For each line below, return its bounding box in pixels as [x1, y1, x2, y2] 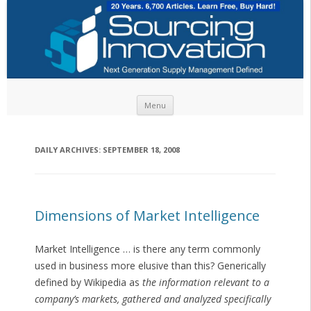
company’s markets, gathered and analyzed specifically [34, 292, 271, 306]
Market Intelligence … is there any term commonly [34, 242, 260, 256]
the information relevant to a [142, 276, 269, 289]
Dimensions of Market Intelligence [34, 206, 260, 226]
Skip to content [174, 93, 242, 107]
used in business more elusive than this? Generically [34, 259, 266, 273]
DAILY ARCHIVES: [34, 144, 103, 155]
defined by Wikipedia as [34, 276, 142, 289]
